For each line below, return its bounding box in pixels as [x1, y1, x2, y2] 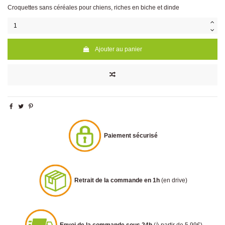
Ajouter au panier [95, 45, 143, 53]
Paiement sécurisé [104, 132, 158, 139]
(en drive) [161, 176, 187, 184]
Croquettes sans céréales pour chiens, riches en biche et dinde [8, 4, 179, 12]
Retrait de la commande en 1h [74, 176, 160, 184]
